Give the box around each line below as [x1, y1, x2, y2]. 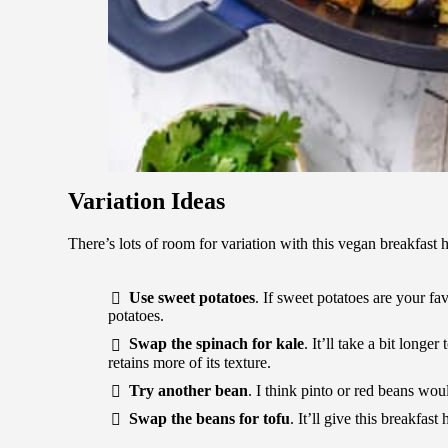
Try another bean [129, 381, 248, 399]
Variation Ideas [68, 188, 225, 215]
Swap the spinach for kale [129, 335, 304, 353]
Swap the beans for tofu [129, 410, 290, 428]
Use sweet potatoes [129, 289, 255, 307]
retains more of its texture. [108, 353, 271, 371]
